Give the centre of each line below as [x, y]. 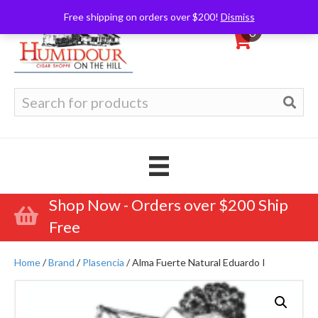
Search [29, 94]
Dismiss [237, 17]
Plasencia [103, 262]
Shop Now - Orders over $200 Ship [169, 204]
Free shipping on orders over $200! [142, 17]
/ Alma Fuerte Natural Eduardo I [195, 262]
